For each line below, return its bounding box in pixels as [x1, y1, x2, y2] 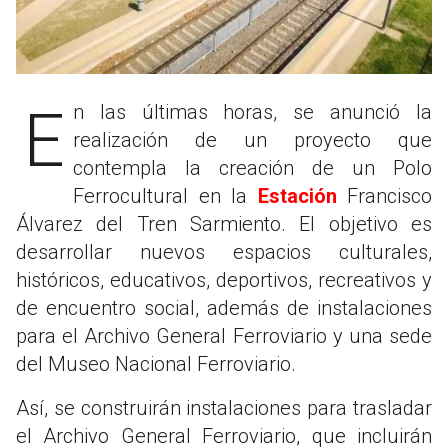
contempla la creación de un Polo [73, 155, 432, 180]
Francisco [336, 183, 432, 208]
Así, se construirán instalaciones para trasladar [16, 395, 432, 420]
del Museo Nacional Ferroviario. [16, 351, 296, 376]
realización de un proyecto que [73, 127, 432, 152]
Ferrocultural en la [73, 183, 258, 208]
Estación [257, 183, 337, 208]
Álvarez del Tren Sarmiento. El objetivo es [16, 211, 432, 236]
